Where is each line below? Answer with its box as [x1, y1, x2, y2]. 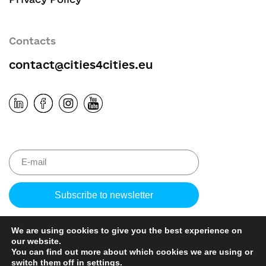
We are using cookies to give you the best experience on [11, 226, 242, 235]
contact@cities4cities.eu [9, 58, 153, 71]
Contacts [9, 35, 56, 46]
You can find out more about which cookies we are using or [11, 247, 253, 256]
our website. [11, 236, 61, 246]
